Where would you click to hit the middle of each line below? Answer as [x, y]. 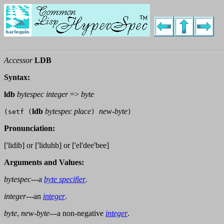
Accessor [18, 60]
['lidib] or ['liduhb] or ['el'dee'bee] [56, 145]
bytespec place [68, 111]
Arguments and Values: [44, 162]
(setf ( [18, 112]
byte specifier [65, 179]
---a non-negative [77, 213]
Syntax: [17, 77]
